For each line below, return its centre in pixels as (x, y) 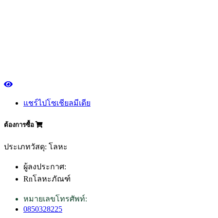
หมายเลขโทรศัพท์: (55, 199)
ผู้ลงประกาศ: (45, 166)
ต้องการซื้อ (20, 125)
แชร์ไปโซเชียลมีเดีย (57, 103)
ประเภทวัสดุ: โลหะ (36, 146)
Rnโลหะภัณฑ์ (47, 179)
